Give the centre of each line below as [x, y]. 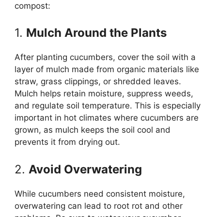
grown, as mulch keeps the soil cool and [93, 130]
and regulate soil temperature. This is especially [108, 106]
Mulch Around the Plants [96, 33]
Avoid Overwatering [85, 169]
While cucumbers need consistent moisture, [100, 194]
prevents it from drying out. [67, 142]
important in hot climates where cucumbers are [107, 118]
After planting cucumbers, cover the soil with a [105, 57]
